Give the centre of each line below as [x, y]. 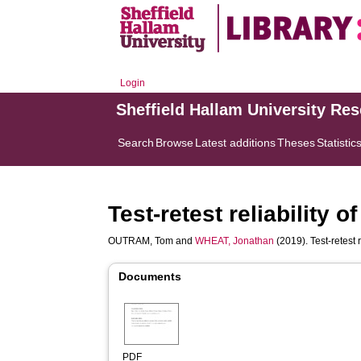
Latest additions [236, 143]
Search [136, 143]
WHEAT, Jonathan [235, 241]
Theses [297, 143]
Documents [150, 276]
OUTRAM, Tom [141, 241]
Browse [175, 143]
